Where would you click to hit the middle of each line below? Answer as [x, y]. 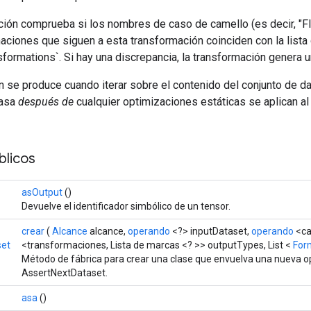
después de [46, 101]
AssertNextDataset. [65, 272]
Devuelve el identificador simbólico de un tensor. [126, 206]
